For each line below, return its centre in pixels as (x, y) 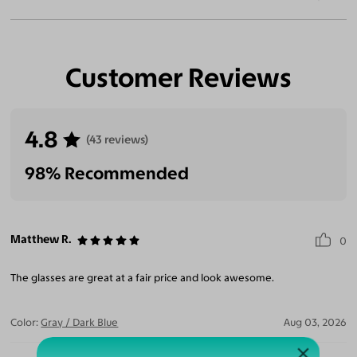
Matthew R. (41, 239)
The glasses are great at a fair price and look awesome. (143, 278)
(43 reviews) (117, 139)
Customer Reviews (178, 78)
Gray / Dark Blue (80, 322)
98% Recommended (107, 174)
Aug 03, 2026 (315, 322)
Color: (25, 322)
